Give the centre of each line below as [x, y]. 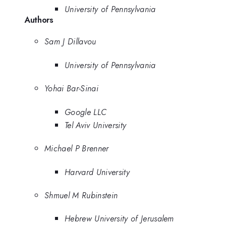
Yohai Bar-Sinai [71, 89]
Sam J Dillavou [70, 42]
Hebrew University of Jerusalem [119, 219]
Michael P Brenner [77, 149]
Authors [39, 19]
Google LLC [86, 112]
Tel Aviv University [96, 125]
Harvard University [97, 172]
